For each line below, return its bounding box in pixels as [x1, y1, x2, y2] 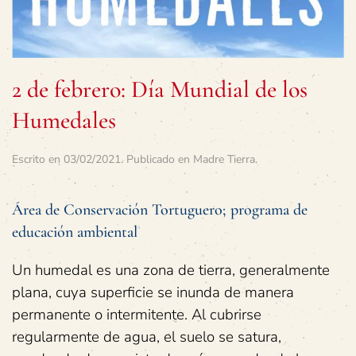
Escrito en [12, 152, 64, 168]
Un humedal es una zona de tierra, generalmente [12, 260, 330, 281]
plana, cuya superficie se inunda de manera [12, 282, 294, 304]
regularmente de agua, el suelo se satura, [12, 327, 281, 348]
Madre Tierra [193, 152, 255, 168]
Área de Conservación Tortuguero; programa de [12, 200, 308, 220]
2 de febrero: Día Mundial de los [12, 75, 308, 105]
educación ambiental [12, 222, 137, 242]
